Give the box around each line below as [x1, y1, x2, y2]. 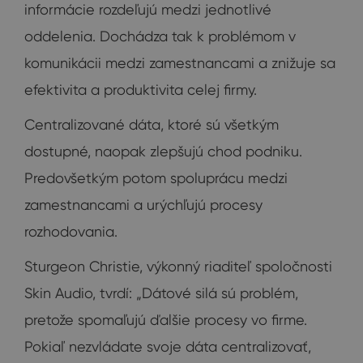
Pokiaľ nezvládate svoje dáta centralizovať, [24, 338, 311, 356]
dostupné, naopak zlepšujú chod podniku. [24, 143, 302, 160]
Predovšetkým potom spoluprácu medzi [24, 169, 288, 187]
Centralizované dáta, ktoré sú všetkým [24, 116, 279, 134]
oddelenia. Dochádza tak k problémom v [24, 28, 296, 45]
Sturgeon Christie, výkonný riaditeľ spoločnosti [24, 258, 332, 275]
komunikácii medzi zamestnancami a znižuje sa [24, 54, 335, 72]
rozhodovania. [24, 223, 117, 241]
